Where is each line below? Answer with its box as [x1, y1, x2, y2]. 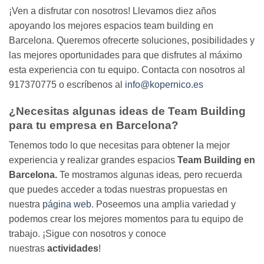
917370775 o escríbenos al [9, 79, 125, 90]
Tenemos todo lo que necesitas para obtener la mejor [9, 140, 230, 151]
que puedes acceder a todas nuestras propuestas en [9, 184, 227, 195]
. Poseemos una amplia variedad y [91, 199, 236, 210]
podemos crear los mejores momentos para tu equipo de [9, 214, 243, 225]
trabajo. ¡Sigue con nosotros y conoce [9, 229, 166, 239]
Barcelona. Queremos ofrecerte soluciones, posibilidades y [9, 35, 255, 45]
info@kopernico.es [125, 79, 203, 90]
